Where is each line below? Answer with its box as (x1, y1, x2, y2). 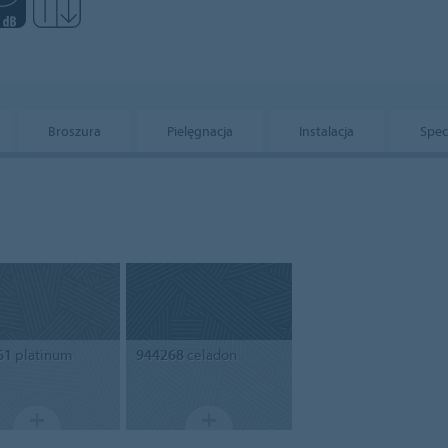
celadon (183, 345, 237, 365)
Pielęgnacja (167, 122, 233, 140)
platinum (11, 345, 73, 365)
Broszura (48, 122, 101, 140)
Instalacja (299, 122, 354, 140)
